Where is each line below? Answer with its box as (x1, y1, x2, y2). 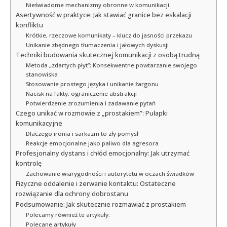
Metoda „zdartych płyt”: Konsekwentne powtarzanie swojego (25, 61, 197, 69)
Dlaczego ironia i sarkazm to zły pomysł (25, 130, 138, 138)
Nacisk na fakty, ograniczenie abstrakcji (25, 90, 137, 98)
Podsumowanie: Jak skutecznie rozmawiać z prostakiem (16, 200, 186, 209)
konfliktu (16, 21, 43, 30)
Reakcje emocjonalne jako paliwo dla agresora (25, 139, 159, 147)
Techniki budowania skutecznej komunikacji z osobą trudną (16, 51, 200, 60)
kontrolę (16, 159, 42, 168)
